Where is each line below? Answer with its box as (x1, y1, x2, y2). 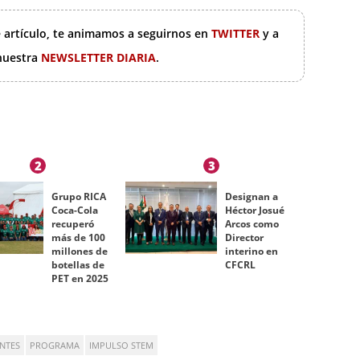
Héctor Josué (224, 203, 284, 218)
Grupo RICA (51, 190, 106, 204)
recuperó (51, 217, 94, 231)
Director (224, 231, 264, 245)
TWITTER (211, 26, 263, 42)
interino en (224, 244, 278, 259)
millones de (51, 244, 108, 259)
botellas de (51, 258, 104, 272)
